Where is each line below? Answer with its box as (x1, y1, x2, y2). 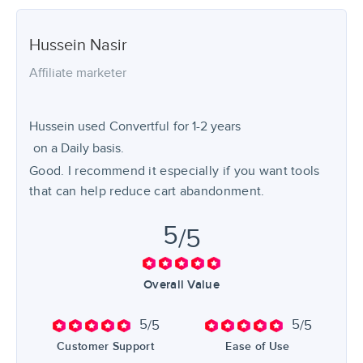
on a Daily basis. (33, 141, 124, 156)
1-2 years (192, 119, 241, 135)
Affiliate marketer (29, 66, 126, 81)
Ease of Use (225, 340, 290, 353)
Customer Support (57, 340, 154, 353)
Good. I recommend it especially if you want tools (29, 164, 320, 179)
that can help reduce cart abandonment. (29, 184, 265, 199)
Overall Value (143, 278, 220, 293)
